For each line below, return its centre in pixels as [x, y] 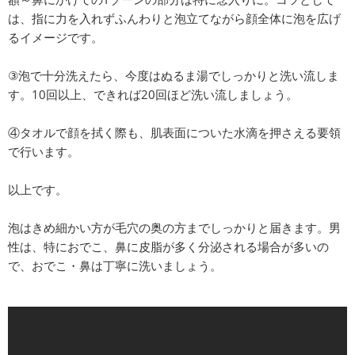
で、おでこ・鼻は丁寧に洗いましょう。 [115, 265]
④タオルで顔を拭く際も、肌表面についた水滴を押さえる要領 [174, 132]
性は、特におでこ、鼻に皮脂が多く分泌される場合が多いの [168, 246]
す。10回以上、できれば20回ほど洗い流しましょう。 [153, 94]
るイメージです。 [55, 37]
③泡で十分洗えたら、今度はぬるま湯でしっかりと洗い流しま [174, 75]
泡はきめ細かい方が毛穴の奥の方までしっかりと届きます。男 [174, 227]
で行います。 [44, 151]
